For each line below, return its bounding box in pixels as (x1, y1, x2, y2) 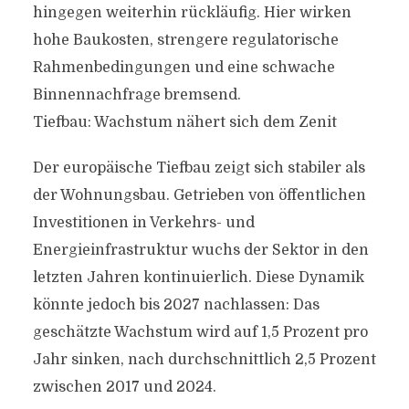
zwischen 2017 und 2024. (32, 379, 216, 395)
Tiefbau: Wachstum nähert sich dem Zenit (32, 114, 337, 131)
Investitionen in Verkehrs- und (32, 215, 255, 231)
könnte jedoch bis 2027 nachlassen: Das (32, 297, 320, 313)
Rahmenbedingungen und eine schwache (32, 59, 335, 76)
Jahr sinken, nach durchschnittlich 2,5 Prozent (32, 351, 376, 368)
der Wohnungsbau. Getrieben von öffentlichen (32, 187, 366, 204)
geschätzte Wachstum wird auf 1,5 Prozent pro (32, 324, 368, 341)
